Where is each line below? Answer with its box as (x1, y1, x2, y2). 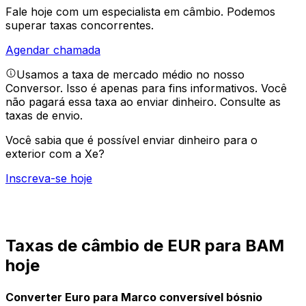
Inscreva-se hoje (5, 171, 92, 186)
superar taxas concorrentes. (5, 18, 154, 33)
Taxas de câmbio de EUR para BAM (5, 236, 284, 256)
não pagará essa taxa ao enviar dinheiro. (5, 95, 220, 109)
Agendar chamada (5, 43, 100, 57)
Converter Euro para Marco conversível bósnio (5, 290, 262, 304)
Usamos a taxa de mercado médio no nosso (16, 68, 245, 82)
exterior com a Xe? (5, 147, 105, 161)
